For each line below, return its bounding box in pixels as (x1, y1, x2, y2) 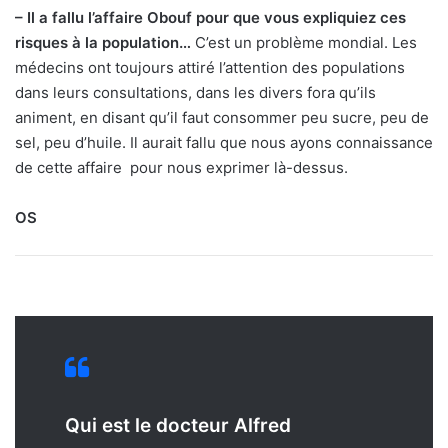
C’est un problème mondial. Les (191, 33, 417, 53)
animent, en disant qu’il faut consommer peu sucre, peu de (15, 108, 429, 128)
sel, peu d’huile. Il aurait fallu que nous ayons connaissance (15, 133, 433, 153)
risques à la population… (15, 33, 191, 53)
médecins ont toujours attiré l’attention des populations (15, 58, 405, 78)
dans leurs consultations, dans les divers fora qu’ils (15, 83, 376, 103)
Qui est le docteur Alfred (65, 414, 291, 438)
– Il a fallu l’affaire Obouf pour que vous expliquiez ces (15, 8, 406, 28)
